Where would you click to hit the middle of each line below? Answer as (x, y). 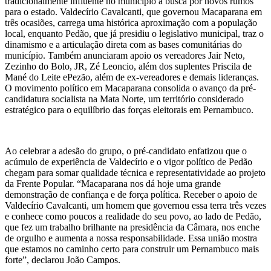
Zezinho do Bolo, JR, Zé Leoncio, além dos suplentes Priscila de (128, 66)
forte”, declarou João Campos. (63, 260)
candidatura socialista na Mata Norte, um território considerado (124, 99)
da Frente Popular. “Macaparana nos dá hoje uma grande (113, 183)
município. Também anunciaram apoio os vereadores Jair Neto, (125, 55)
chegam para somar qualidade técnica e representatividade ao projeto (135, 172)
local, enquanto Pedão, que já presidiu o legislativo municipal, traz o (134, 33)
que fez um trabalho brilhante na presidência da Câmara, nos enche (132, 227)
